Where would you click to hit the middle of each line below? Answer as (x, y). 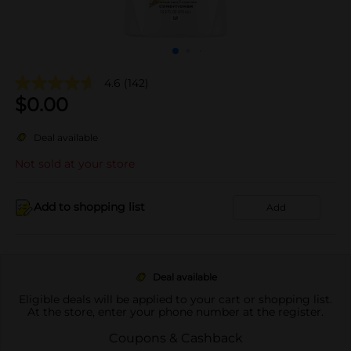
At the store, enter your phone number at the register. (175, 311)
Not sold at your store (75, 163)
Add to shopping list (89, 207)
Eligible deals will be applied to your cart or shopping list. (175, 299)
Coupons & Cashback (175, 338)
